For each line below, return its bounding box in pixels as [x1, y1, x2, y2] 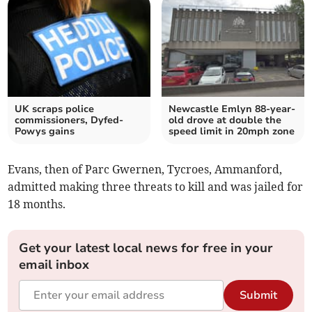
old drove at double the [169, 114, 281, 127]
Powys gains [15, 125, 75, 139]
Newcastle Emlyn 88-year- [169, 102, 295, 116]
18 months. [8, 197, 66, 212]
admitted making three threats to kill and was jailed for [8, 180, 304, 194]
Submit [239, 288, 277, 304]
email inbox [19, 256, 90, 274]
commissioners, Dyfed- [15, 114, 124, 127]
